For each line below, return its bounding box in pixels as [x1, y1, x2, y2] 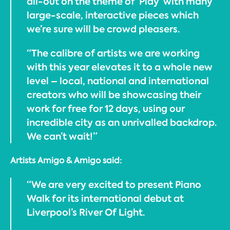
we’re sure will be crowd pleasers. [27, 23, 180, 36]
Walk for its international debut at [27, 191, 184, 205]
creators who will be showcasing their [27, 88, 201, 102]
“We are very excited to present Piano [27, 178, 201, 191]
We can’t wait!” [27, 130, 98, 143]
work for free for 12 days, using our [27, 102, 185, 116]
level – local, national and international [27, 74, 209, 88]
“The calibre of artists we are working [27, 47, 200, 60]
